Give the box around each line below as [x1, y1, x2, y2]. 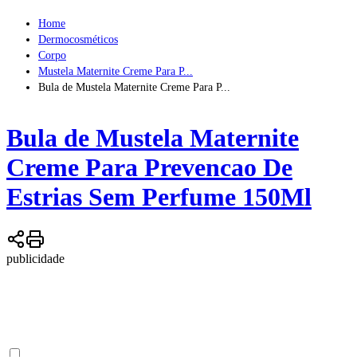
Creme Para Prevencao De [6, 153, 292, 182]
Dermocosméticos [38, 33, 118, 45]
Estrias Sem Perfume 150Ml [6, 182, 312, 212]
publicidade [6, 251, 65, 265]
